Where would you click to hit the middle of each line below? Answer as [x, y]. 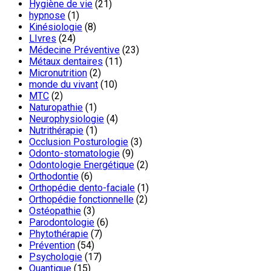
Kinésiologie [56, 27]
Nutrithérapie [56, 130]
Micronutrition [58, 73]
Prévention [52, 245]
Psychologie [56, 256]
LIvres [43, 38]
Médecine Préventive [74, 50]
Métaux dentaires [66, 61]
